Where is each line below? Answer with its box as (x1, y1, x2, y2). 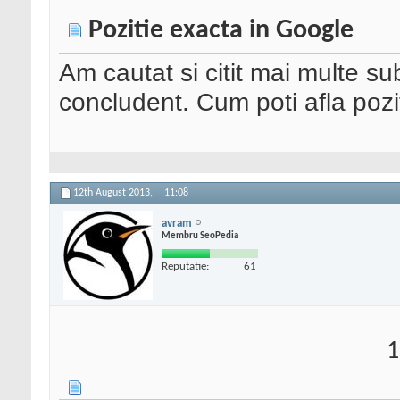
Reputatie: (162, 260, 209, 272)
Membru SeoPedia (162, 230, 238, 241)
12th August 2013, (73, 187, 155, 199)
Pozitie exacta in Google (88, 17, 354, 46)
